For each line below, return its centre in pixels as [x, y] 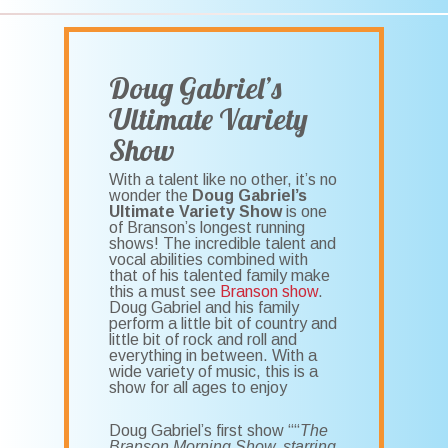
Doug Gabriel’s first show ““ [205, 431]
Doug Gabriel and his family [204, 308]
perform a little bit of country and [223, 324]
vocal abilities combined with [209, 260]
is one [305, 212]
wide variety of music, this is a [214, 372]
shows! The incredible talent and [223, 244]
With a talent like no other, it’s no [223, 180]
